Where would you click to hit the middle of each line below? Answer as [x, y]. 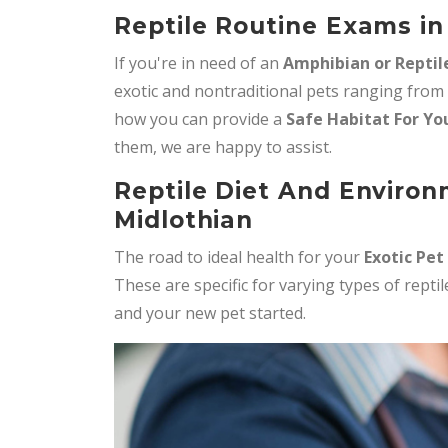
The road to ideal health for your [239, 257]
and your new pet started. [210, 313]
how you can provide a [198, 119]
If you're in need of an [198, 63]
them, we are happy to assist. [223, 147]
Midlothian [184, 220]
